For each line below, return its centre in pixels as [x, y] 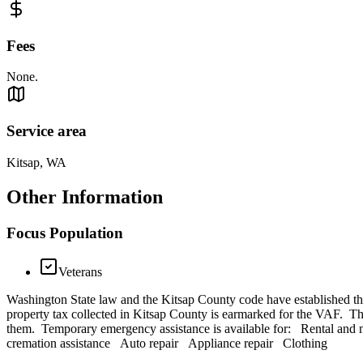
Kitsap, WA [36, 162]
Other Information [85, 196]
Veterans [80, 272]
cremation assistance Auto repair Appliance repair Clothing [167, 344]
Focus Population [65, 233]
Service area [47, 131]
